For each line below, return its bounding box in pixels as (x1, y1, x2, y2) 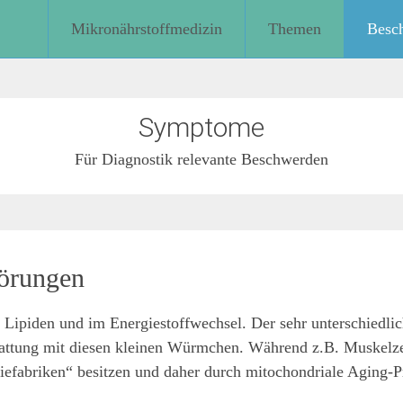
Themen (268, 20, 321, 38)
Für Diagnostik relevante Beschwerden (75, 150, 328, 168)
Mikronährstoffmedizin (71, 20, 222, 38)
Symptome (139, 112, 264, 143)
